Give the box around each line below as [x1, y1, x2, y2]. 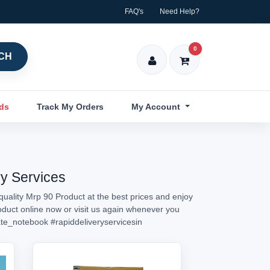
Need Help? [160, 7, 199, 16]
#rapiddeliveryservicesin [51, 217, 142, 227]
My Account [131, 101, 183, 111]
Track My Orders [37, 101, 104, 111]
